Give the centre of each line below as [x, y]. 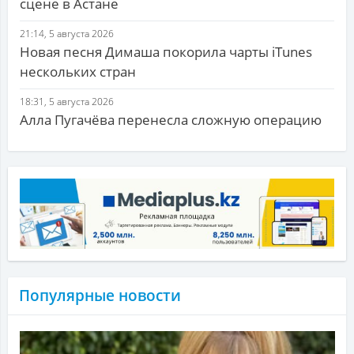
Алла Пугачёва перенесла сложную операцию [171, 120]
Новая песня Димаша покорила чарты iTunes [166, 52]
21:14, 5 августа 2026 [67, 34]
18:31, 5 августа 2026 [67, 102]
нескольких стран [78, 72]
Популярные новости [100, 296]
